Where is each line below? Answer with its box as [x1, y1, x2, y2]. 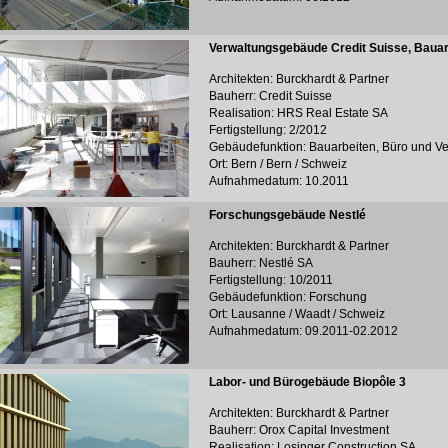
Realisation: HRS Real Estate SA [209, 106, 388, 120]
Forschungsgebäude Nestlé [209, 208, 366, 222]
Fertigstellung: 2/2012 [209, 123, 327, 137]
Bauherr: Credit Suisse [209, 89, 332, 103]
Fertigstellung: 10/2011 [209, 273, 333, 287]
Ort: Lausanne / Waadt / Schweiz [209, 307, 385, 321]
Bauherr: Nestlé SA [209, 256, 313, 270]
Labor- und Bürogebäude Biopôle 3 [209, 375, 406, 389]
